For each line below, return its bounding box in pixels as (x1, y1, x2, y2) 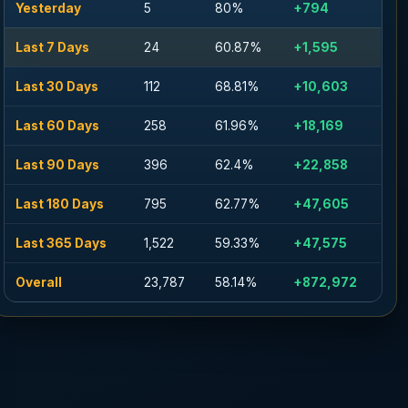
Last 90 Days (15, 158, 100, 172)
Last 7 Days (15, 40, 90, 55)
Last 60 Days (15, 118, 100, 133)
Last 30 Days (15, 79, 99, 94)
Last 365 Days (15, 236, 107, 250)
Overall (15, 275, 63, 290)
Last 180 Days (15, 197, 105, 211)
